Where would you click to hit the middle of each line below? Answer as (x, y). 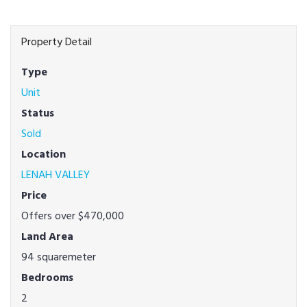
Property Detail (57, 42)
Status (38, 113)
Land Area (47, 236)
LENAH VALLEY (56, 175)
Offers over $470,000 (73, 216)
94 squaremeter (59, 257)
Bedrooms (47, 278)
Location (44, 154)
